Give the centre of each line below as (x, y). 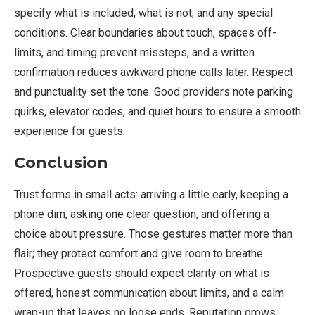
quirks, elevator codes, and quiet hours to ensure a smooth (157, 112)
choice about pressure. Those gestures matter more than (153, 234)
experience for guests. (70, 131)
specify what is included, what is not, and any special (143, 13)
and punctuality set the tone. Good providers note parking (154, 92)
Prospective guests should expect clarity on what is (142, 274)
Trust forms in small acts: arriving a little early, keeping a (151, 195)
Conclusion (61, 163)
